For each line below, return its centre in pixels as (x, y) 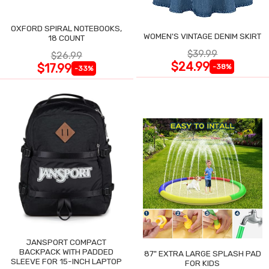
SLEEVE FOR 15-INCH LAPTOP (67, 261)
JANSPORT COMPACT (67, 242)
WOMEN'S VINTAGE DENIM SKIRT (203, 36)
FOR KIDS (203, 263)
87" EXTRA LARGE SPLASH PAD (202, 253)
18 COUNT (67, 38)
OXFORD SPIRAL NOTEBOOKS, (67, 28)
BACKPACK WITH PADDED (67, 251)
